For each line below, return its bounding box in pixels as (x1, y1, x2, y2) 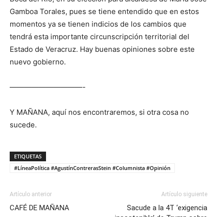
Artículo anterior (10, 191, 52, 198)
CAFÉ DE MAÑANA (10, 203, 69, 212)
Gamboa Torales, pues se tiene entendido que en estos (10, 7, 199, 16)
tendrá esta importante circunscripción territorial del (10, 32, 189, 41)
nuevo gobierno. (10, 57, 66, 66)
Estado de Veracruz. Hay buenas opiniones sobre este (10, 45, 195, 54)
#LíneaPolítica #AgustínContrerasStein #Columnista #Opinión (14, 164, 170, 171)
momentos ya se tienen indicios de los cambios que (10, 19, 186, 29)
